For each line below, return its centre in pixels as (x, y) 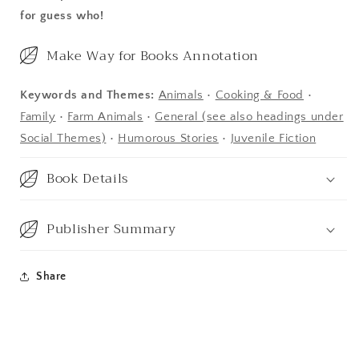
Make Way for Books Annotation (153, 55)
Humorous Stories (168, 139)
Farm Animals (105, 117)
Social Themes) (63, 139)
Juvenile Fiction (273, 139)
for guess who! (62, 16)
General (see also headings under (249, 117)
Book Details (87, 179)
